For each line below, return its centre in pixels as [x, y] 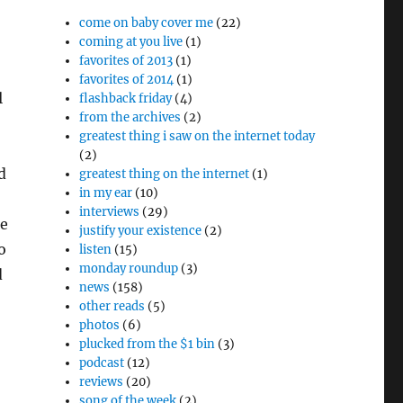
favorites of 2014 [127, 80]
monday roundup [129, 269]
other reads [112, 306]
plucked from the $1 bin [148, 344]
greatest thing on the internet [165, 174]
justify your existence [141, 231]
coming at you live [131, 42]
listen [96, 250]
